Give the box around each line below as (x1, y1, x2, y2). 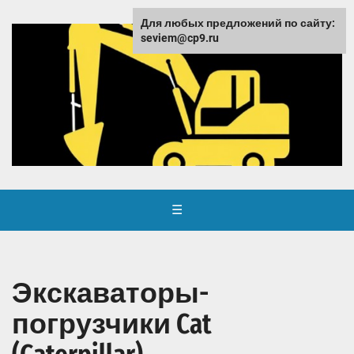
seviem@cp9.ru (141, 32, 219, 44)
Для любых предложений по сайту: (141, 17, 335, 29)
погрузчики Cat (12, 307, 212, 342)
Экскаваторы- (12, 276, 209, 311)
